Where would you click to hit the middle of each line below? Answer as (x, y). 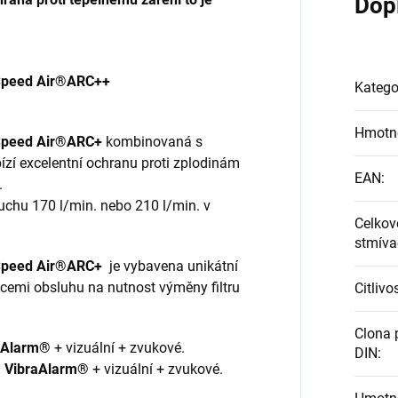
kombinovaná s (152, 142)
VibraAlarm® (47, 370)
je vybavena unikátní (172, 267)
